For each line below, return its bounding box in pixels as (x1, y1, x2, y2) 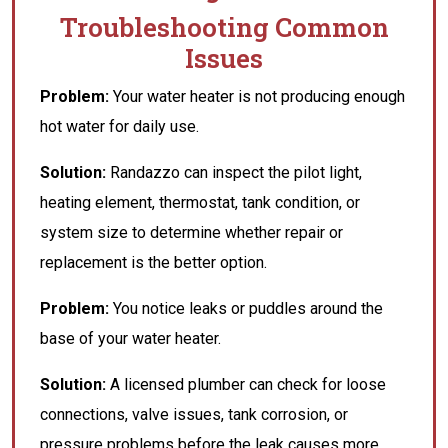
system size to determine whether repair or (40, 223, 343, 242)
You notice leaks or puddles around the (109, 299, 383, 318)
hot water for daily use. (40, 117, 199, 136)
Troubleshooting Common (59, 10, 389, 44)
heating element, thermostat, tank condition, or (40, 193, 360, 212)
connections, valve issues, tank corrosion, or (40, 405, 348, 424)
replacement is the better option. (40, 253, 267, 272)
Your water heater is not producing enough (109, 87, 405, 106)
